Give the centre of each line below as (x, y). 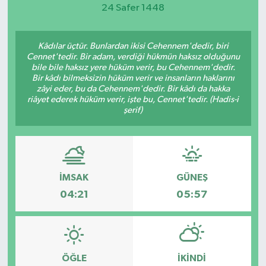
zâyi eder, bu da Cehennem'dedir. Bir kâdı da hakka (133, 88)
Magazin (53, 21)
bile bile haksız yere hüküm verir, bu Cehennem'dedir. (133, 67)
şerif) (133, 110)
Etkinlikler (57, 51)
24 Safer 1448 (133, 8)
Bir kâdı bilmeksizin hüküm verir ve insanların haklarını (133, 78)
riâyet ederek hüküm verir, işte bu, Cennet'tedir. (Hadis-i (133, 99)
